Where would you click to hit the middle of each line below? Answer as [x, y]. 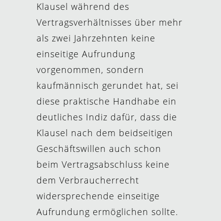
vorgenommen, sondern [90, 70]
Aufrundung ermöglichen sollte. [107, 212]
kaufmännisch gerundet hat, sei [108, 85]
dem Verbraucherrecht [88, 180]
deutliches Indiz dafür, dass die [107, 117]
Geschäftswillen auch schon [99, 148]
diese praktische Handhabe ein [107, 101]
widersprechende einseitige [98, 196]
